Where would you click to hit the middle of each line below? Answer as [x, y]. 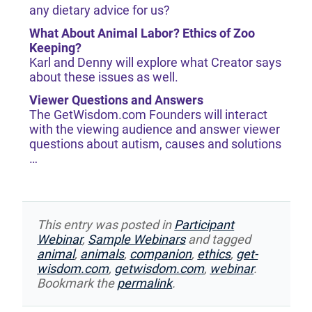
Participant [204, 224]
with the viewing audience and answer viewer [154, 130]
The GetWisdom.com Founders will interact [148, 115]
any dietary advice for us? [99, 10]
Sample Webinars [137, 239]
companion [161, 253]
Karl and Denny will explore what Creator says [155, 63]
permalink [145, 283]
